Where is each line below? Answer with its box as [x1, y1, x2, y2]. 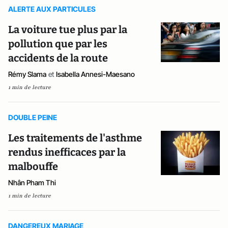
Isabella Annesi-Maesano [56, 70, 135, 78]
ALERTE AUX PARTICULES [8, 5, 96, 13]
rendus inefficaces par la [8, 146, 126, 158]
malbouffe [8, 160, 58, 173]
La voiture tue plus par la [8, 23, 127, 36]
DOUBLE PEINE [8, 113, 57, 122]
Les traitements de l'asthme [8, 132, 142, 144]
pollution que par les [8, 38, 107, 50]
